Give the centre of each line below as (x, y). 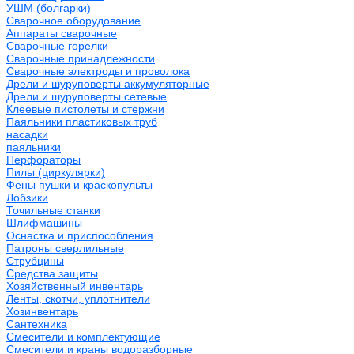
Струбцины (35, 260)
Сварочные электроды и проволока (98, 71)
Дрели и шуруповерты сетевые (87, 96)
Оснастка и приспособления (80, 235)
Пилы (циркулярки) (56, 172)
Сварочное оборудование (73, 20)
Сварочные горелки (57, 45)
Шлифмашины (44, 222)
